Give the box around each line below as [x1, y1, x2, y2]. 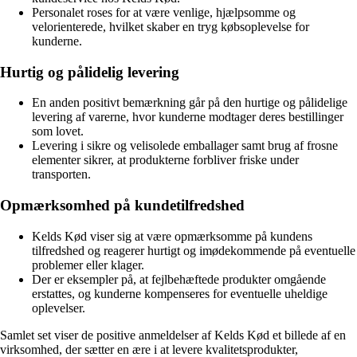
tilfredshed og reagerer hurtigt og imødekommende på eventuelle [32, 243, 355, 257]
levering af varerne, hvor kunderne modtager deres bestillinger [32, 110, 343, 124]
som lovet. [32, 124, 84, 139]
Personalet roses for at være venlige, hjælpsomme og [32, 5, 296, 19]
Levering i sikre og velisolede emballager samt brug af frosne [32, 139, 338, 153]
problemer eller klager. [32, 257, 144, 272]
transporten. [32, 167, 91, 182]
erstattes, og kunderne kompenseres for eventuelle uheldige [32, 286, 328, 300]
